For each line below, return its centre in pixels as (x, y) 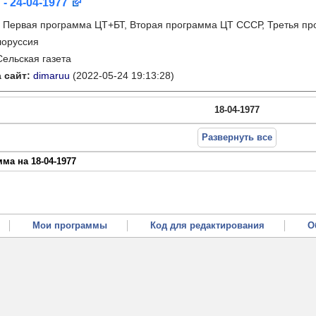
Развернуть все (237, 137)
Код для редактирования (207, 225)
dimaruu (51, 75)
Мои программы (70, 225)
